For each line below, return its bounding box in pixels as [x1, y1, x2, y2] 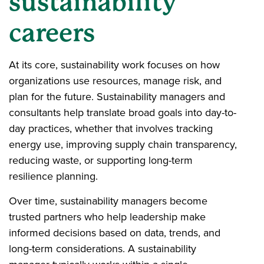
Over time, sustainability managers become [9, 193, 207, 209]
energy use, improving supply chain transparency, [9, 136, 237, 152]
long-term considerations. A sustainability [9, 240, 196, 256]
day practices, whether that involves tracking [9, 120, 213, 136]
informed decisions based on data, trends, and [9, 225, 220, 240]
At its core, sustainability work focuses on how [9, 57, 220, 72]
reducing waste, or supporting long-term [9, 152, 193, 168]
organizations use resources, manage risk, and [9, 72, 222, 88]
